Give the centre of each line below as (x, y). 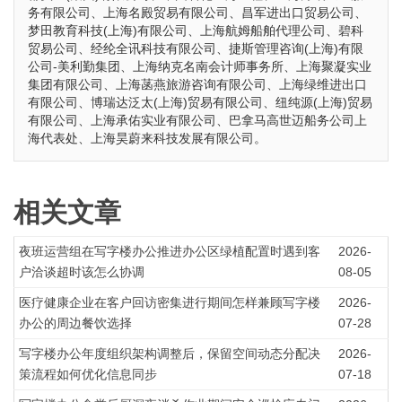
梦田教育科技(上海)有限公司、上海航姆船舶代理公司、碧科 (196, 31)
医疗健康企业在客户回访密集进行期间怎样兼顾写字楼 (170, 302)
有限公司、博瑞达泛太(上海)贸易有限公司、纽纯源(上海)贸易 (200, 102)
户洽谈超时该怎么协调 (82, 272)
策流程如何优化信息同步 (88, 374)
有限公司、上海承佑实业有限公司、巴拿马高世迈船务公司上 (197, 120)
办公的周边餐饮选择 (75, 323)
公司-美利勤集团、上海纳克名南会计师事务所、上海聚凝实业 (200, 66)
